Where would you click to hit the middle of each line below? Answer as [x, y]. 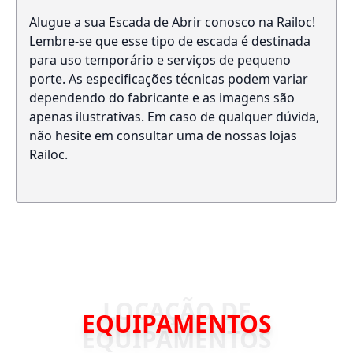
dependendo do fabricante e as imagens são [162, 98]
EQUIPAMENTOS [176, 323]
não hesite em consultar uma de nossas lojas [163, 136]
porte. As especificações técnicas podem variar [169, 79]
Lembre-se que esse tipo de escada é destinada [170, 41]
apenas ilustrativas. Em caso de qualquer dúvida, [174, 117]
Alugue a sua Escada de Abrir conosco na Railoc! [172, 22]
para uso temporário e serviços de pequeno [160, 60]
